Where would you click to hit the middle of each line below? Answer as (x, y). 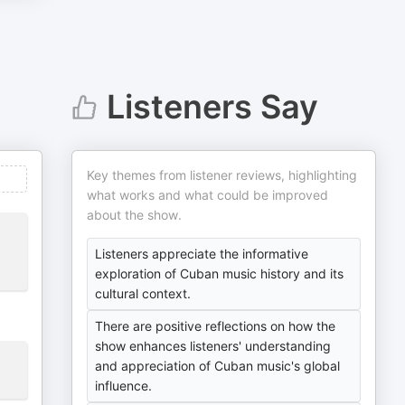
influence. (124, 386)
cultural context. (143, 293)
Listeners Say (212, 107)
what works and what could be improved (208, 195)
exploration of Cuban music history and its (220, 273)
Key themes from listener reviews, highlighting (222, 175)
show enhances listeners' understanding (213, 346)
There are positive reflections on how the (216, 326)
